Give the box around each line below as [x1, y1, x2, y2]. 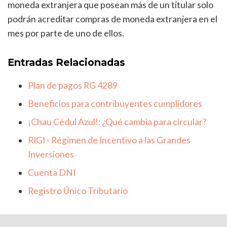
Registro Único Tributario [28, 185, 128, 197]
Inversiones [28, 149, 74, 160]
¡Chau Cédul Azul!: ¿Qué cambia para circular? [28, 117, 206, 128]
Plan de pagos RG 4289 [28, 80, 118, 91]
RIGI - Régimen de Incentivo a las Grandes [28, 135, 191, 146]
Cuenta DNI [28, 167, 75, 178]
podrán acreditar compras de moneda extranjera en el [8, 13, 217, 24]
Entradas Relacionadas [8, 56, 125, 69]
